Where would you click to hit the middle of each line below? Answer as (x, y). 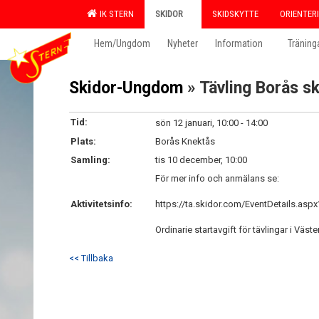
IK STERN (115, 14)
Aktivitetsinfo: (101, 204)
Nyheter (183, 43)
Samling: (90, 160)
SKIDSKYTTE (235, 14)
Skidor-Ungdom (126, 88)
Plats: (83, 141)
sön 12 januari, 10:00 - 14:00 (211, 123)
